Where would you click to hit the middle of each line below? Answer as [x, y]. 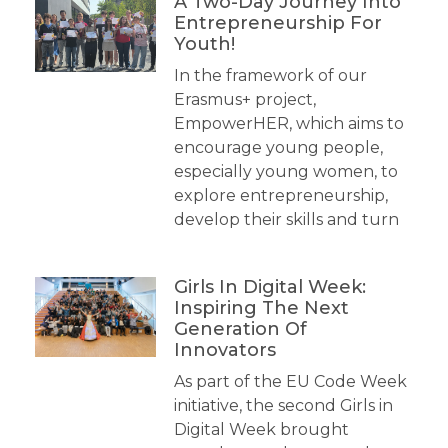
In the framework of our [270, 76]
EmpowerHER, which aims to [288, 124]
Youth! [204, 44]
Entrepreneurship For [277, 23]
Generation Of [240, 329]
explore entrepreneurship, [280, 196]
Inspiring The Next [261, 308]
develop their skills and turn [286, 220]
